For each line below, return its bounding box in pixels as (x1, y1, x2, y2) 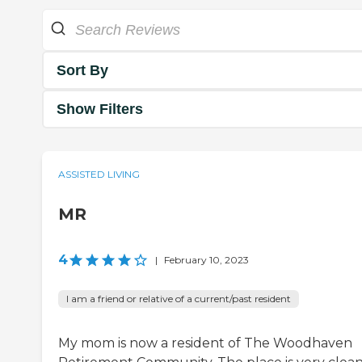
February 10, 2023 (164, 254, 249, 267)
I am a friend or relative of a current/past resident (66, 293, 291, 305)
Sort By (57, 61, 108, 78)
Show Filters (57, 100, 143, 117)
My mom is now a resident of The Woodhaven (58, 335, 352, 351)
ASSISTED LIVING (58, 168, 140, 181)
